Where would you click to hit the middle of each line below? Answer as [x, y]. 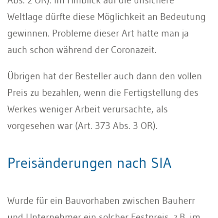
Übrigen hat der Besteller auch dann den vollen [105, 76]
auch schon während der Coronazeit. [82, 49]
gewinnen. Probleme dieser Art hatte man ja [98, 33]
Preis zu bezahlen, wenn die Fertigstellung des [103, 92]
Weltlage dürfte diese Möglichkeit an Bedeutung [107, 16]
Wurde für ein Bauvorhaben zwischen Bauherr [101, 200]
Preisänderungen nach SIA [89, 163]
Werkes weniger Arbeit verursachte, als [88, 109]
